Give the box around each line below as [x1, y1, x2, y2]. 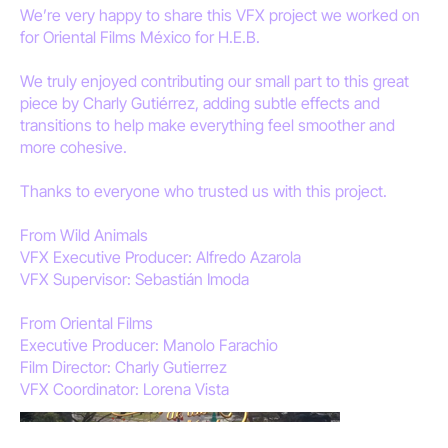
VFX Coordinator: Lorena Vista [20, 378, 229, 399]
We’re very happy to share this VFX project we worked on [20, 4, 420, 25]
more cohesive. [20, 136, 127, 157]
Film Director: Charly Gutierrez [20, 356, 227, 377]
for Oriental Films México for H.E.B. [20, 26, 260, 47]
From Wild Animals [20, 224, 148, 245]
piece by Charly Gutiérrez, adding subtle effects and [20, 92, 380, 113]
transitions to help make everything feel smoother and [20, 114, 395, 135]
